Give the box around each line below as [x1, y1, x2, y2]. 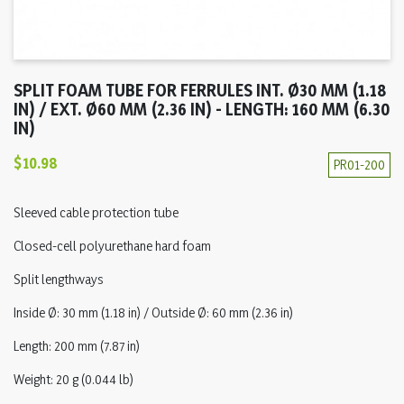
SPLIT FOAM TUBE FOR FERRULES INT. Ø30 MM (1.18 [14, 79, 387, 101]
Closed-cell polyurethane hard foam [14, 237, 211, 254]
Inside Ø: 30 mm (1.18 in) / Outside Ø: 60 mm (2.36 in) [14, 304, 293, 321]
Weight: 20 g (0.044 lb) [14, 371, 133, 388]
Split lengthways [14, 271, 104, 288]
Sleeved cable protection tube [14, 204, 179, 221]
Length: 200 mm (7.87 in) [14, 337, 140, 354]
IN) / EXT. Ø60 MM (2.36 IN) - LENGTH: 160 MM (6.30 [14, 98, 390, 120]
